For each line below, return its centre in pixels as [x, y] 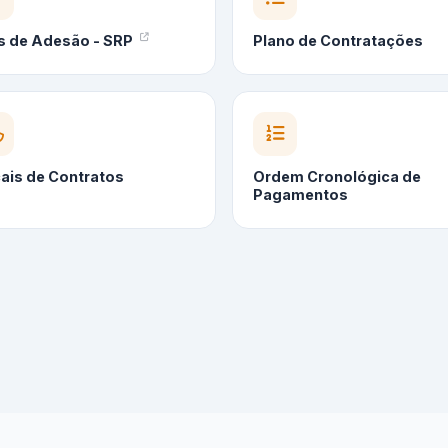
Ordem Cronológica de [337, 177]
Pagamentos [300, 195]
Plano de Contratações [338, 41]
